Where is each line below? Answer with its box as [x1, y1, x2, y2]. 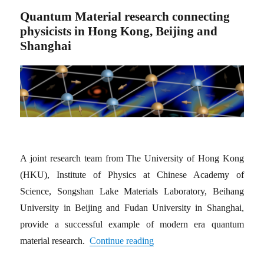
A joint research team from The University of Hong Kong [20, 153, 244, 164]
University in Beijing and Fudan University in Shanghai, [20, 203, 244, 213]
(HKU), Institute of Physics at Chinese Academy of [20, 170, 244, 180]
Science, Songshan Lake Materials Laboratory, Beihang [20, 186, 244, 197]
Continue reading [90, 236, 154, 246]
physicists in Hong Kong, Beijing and [20, 24, 218, 38]
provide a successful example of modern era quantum [20, 219, 244, 230]
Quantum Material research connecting [20, 9, 230, 24]
